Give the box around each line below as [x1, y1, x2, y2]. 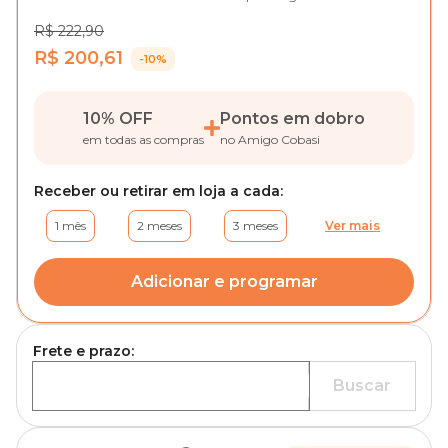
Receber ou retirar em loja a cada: [34, 182, 283, 200]
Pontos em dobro [220, 109, 365, 128]
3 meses [233, 218, 278, 233]
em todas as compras [83, 132, 204, 147]
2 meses [137, 218, 182, 233]
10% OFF [83, 109, 153, 128]
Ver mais [325, 218, 380, 233]
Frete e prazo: [33, 342, 134, 360]
